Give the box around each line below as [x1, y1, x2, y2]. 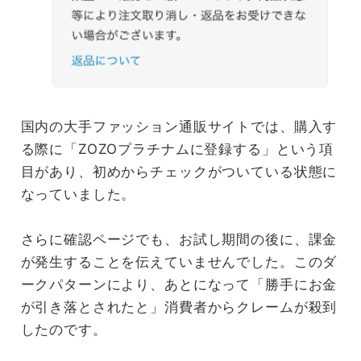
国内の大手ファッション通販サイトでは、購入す [20, 118, 338, 135]
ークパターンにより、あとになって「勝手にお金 [20, 276, 338, 293]
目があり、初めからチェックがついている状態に [20, 164, 338, 180]
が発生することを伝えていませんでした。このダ [20, 254, 338, 271]
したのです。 [20, 322, 107, 338]
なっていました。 [20, 186, 136, 203]
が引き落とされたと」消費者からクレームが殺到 [20, 299, 338, 316]
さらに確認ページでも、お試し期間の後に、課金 [20, 231, 338, 248]
